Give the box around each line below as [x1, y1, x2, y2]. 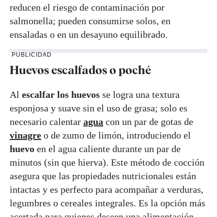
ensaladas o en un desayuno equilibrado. [10, 29, 168, 40]
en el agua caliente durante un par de [37, 143, 181, 154]
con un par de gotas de [103, 116, 193, 127]
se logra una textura [100, 89, 180, 100]
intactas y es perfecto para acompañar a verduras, [10, 184, 203, 195]
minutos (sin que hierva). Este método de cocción [10, 156, 204, 168]
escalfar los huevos [22, 89, 100, 100]
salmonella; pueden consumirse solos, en [10, 15, 170, 26]
